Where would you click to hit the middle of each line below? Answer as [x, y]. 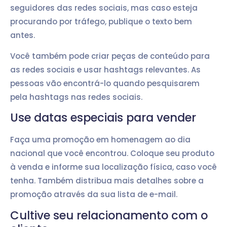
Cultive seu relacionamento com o [109, 215]
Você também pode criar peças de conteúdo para [110, 56]
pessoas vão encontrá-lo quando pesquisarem [105, 83]
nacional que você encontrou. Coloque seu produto [112, 154]
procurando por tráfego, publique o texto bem [101, 21]
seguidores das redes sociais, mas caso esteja [104, 8]
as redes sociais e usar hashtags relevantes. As [105, 69]
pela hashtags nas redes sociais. [76, 97]
